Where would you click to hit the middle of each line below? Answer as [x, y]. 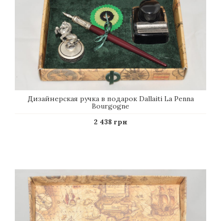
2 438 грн [110, 122]
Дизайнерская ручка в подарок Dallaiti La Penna [110, 99]
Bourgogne [110, 106]
